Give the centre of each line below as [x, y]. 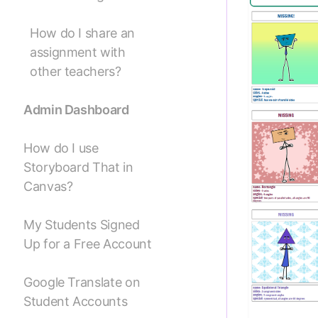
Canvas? [48, 187]
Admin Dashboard [76, 110]
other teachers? [76, 72]
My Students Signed [82, 225]
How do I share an [82, 33]
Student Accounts [76, 302]
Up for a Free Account [88, 244]
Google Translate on [82, 283]
